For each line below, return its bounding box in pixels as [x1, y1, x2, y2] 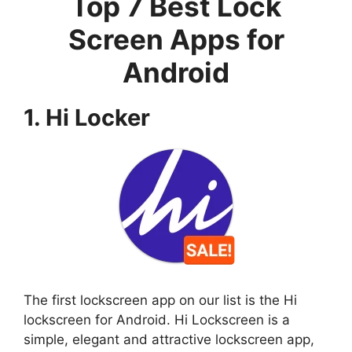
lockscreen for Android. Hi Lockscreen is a [24, 311, 290, 328]
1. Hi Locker [24, 104, 150, 132]
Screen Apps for [68, 23, 284, 57]
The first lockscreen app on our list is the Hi [24, 291, 297, 308]
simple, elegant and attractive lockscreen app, [24, 331, 314, 347]
